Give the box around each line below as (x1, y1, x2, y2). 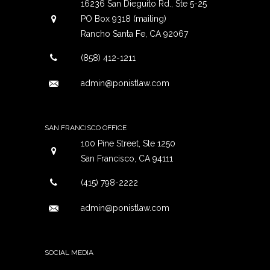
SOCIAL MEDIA (45, 248, 93, 257)
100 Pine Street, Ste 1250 (81, 139, 175, 149)
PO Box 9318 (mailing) (81, 14, 166, 24)
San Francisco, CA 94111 (81, 154, 173, 164)
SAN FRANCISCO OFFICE (45, 124, 127, 133)
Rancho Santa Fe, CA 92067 (81, 29, 188, 39)
